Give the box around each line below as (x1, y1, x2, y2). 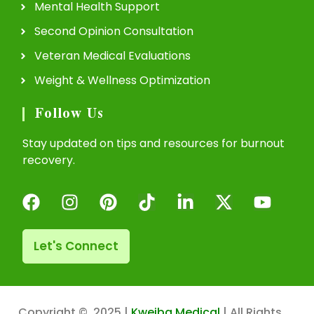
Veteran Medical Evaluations (34, 48, 191, 64)
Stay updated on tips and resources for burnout (22, 135, 285, 152)
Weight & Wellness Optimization (34, 72, 210, 89)
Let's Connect (34, 237, 118, 254)
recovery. (22, 152, 75, 169)
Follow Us (35, 100, 104, 130)
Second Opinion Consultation (34, 23, 193, 40)
